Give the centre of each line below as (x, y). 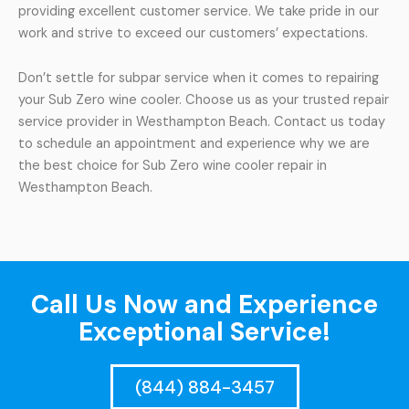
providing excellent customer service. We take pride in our (199, 11)
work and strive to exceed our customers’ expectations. (193, 33)
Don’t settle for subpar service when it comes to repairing (199, 79)
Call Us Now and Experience (204, 305)
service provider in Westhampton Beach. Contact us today (202, 122)
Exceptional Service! (204, 332)
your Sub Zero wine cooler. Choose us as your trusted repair (204, 100)
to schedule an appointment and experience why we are (194, 144)
